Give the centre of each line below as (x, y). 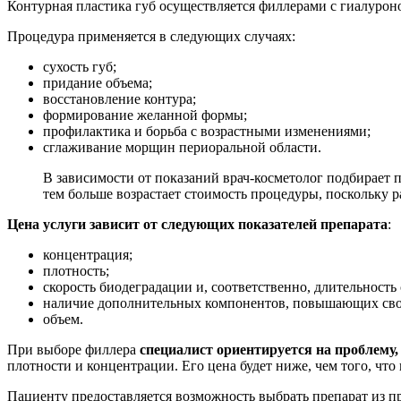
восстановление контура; (119, 99)
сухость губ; (80, 67)
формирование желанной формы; (145, 115)
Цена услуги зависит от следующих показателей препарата (197, 225)
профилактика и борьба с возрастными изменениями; (207, 132)
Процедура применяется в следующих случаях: (151, 37)
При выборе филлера (73, 350)
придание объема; (98, 83)
